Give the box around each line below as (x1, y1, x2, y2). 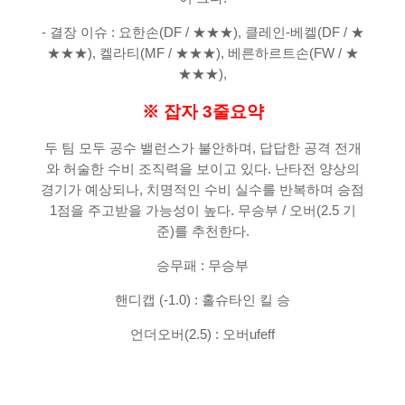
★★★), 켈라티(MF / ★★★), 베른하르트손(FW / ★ (46, 46, 359, 61)
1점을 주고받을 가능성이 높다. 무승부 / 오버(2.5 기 (49, 203, 356, 219)
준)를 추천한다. (155, 224, 250, 240)
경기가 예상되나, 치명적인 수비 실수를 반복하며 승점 (41, 183, 364, 198)
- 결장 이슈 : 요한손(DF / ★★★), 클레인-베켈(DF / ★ (41, 25, 364, 41)
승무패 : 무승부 (156, 259, 249, 274)
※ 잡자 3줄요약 (141, 102, 264, 122)
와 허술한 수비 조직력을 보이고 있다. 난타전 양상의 (45, 162, 360, 177)
